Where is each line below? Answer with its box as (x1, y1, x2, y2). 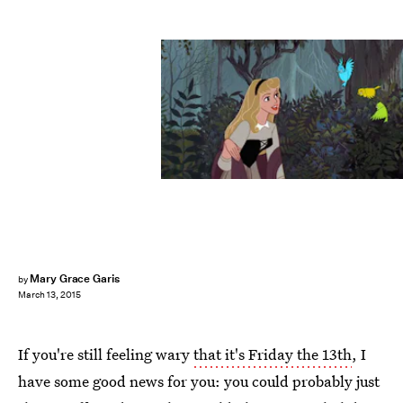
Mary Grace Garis (29, 271, 121, 286)
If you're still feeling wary (18, 344, 193, 364)
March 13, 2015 (18, 289, 81, 301)
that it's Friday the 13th (193, 344, 352, 364)
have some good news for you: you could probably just (18, 371, 380, 391)
